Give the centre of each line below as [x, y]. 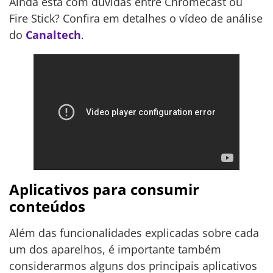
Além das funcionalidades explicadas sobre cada [134, 233]
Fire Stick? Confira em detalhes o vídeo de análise [136, 19]
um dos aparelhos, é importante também [115, 250]
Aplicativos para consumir [104, 190]
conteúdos [47, 207]
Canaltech [53, 35]
